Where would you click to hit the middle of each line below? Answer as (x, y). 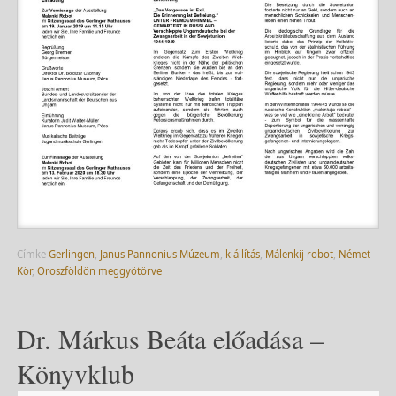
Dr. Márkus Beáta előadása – (170, 338)
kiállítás (242, 254)
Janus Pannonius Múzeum (160, 254)
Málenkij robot (299, 254)
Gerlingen (71, 254)
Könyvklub (75, 373)
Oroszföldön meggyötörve (99, 270)
